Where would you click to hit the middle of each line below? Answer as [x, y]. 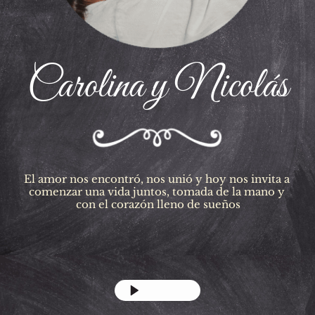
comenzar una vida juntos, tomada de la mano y [156, 192]
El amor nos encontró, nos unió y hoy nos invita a [156, 179]
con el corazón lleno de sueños [158, 205]
